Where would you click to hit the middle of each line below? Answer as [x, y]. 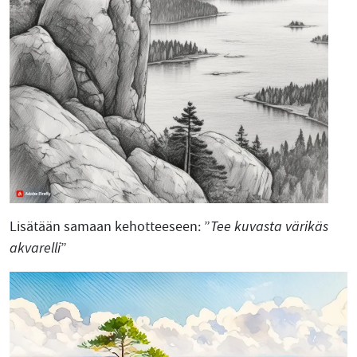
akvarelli [35, 248]
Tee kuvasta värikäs [269, 227]
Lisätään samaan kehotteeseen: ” [110, 227]
